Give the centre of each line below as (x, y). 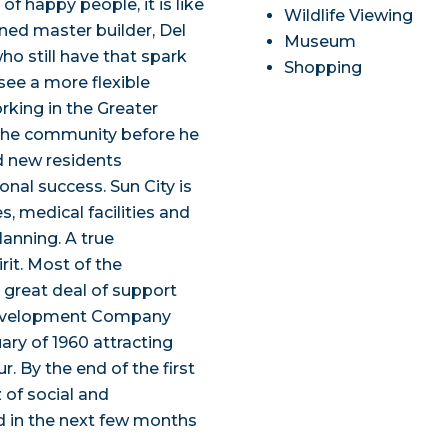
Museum (320, 42)
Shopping (323, 68)
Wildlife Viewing (349, 16)
